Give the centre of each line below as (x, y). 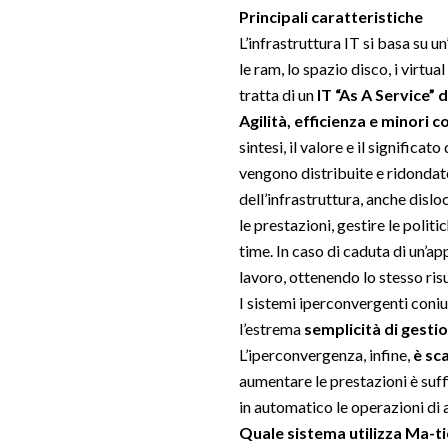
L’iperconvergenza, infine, (326, 354)
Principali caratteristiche (331, 16)
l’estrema (271, 328)
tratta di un (278, 94)
